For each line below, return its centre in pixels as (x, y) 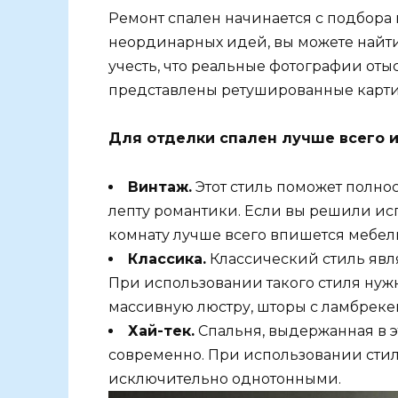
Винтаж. (160, 187)
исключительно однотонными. (225, 378)
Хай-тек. (161, 330)
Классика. (167, 259)
